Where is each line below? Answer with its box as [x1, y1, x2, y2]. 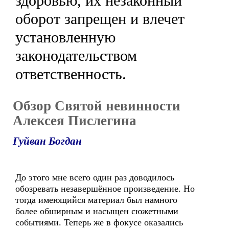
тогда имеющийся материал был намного [15, 195, 177, 205]
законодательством [15, 47, 137, 64]
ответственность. [15, 65, 126, 82]
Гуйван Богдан [13, 135, 82, 147]
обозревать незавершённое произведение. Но [15, 184, 195, 194]
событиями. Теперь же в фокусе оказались [15, 217, 183, 227]
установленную [15, 29, 116, 45]
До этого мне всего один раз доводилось [15, 172, 174, 182]
